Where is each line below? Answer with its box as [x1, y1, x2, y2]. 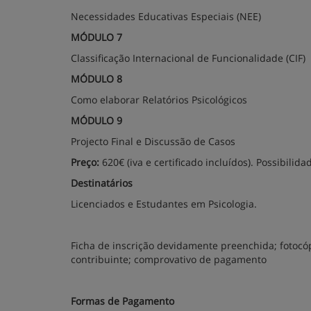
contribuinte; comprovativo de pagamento [71, 253, 267, 266]
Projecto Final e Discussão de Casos [71, 135, 235, 148]
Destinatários [71, 176, 133, 190]
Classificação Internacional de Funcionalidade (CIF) [71, 51, 305, 65]
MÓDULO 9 [71, 114, 122, 127]
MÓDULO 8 [71, 72, 122, 85]
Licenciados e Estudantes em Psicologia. [71, 197, 257, 210]
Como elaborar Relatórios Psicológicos [71, 93, 247, 106]
